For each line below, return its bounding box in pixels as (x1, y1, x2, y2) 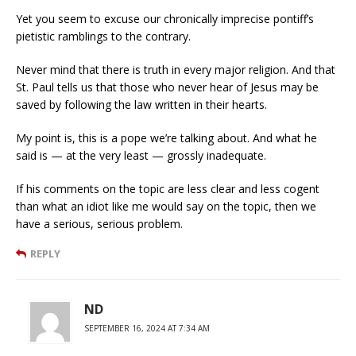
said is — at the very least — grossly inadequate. (16, 147, 266, 163)
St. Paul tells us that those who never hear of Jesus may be (16, 79, 319, 95)
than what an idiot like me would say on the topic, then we (16, 198, 316, 214)
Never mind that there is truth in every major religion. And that (16, 61, 335, 77)
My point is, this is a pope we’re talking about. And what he (16, 130, 317, 145)
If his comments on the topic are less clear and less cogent (16, 180, 319, 196)
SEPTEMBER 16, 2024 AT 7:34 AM (84, 322, 210, 334)
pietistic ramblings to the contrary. (16, 28, 191, 44)
